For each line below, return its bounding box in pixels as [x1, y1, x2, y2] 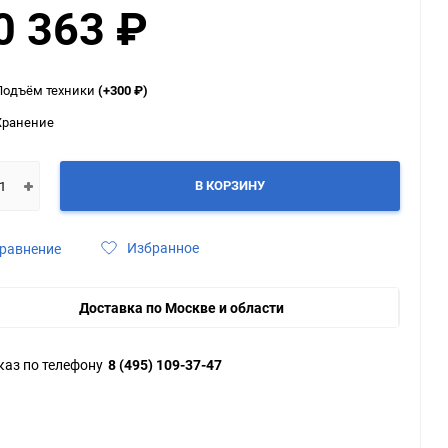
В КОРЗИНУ [195, 176, 265, 194]
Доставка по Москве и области [79, 298, 284, 317]
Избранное [127, 238, 199, 257]
